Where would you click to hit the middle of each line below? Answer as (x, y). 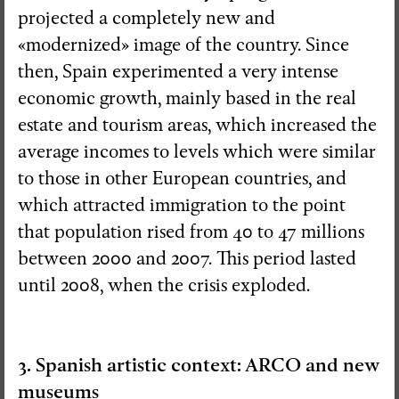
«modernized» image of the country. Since (183, 45)
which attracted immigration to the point (182, 205)
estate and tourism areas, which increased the (197, 125)
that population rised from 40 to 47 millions (191, 232)
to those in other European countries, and (182, 178)
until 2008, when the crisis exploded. (164, 285)
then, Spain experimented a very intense (178, 71)
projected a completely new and (147, 18)
